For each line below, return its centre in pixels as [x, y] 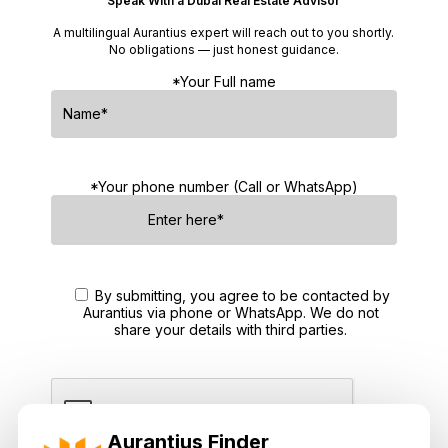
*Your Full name [223, 81]
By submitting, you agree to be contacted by [243, 295]
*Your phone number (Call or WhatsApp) [223, 186]
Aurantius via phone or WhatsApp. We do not [230, 312]
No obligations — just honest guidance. [223, 49]
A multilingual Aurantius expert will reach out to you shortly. [224, 32]
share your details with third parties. [231, 329]
